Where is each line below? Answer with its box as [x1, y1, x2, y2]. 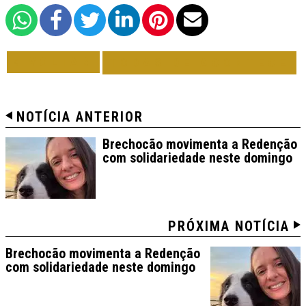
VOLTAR [22, 54, 93, 69]
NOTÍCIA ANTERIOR [16, 108, 143, 125]
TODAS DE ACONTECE [109, 55, 290, 70]
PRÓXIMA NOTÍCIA [168, 217, 290, 234]
